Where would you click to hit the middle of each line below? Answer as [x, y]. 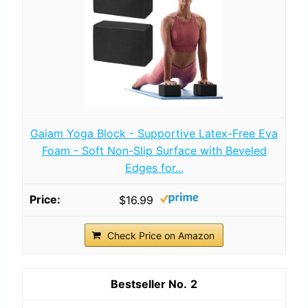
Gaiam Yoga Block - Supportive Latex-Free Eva [154, 133]
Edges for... [154, 167]
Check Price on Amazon [161, 235]
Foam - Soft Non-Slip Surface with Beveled [154, 150]
